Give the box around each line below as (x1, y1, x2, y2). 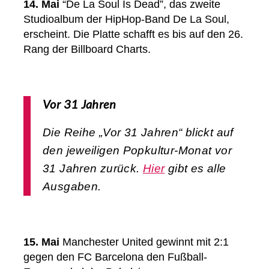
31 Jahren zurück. (43, 162, 143, 175)
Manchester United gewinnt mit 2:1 (59, 236, 229, 249)
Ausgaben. (43, 180, 101, 193)
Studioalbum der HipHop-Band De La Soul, (23, 13, 229, 26)
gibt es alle (165, 162, 226, 175)
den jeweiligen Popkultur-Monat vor (43, 144, 232, 157)
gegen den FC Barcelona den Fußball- (23, 251, 207, 264)
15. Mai (23, 236, 59, 249)
